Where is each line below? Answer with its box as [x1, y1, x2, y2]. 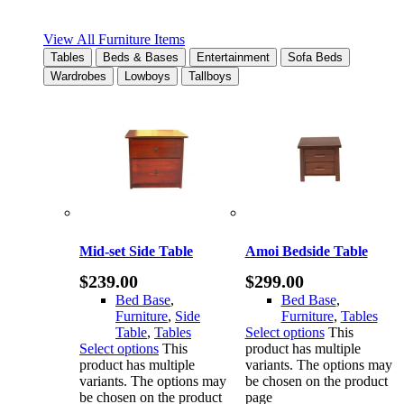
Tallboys [188, 69, 232, 84]
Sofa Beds [288, 50, 343, 65]
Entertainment [197, 50, 270, 65]
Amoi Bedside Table [244, 243, 368, 260]
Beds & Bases [103, 50, 179, 65]
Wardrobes [50, 69, 106, 84]
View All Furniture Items [43, 32, 185, 48]
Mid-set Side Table [79, 243, 193, 260]
